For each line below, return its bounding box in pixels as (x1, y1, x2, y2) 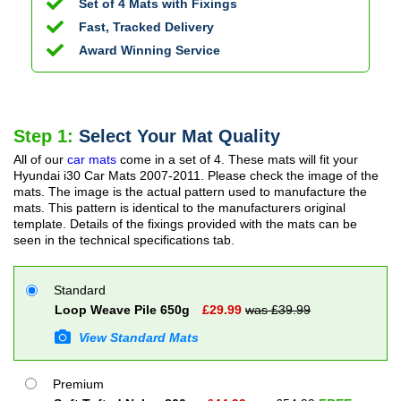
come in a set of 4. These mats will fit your (116, 151, 358, 166)
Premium (49, 376, 104, 391)
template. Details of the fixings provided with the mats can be (13, 216, 357, 231)
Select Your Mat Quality (79, 125, 280, 146)
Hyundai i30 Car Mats (13, 167, 136, 183)
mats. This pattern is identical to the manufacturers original (13, 200, 346, 215)
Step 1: (13, 125, 79, 146)
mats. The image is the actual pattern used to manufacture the (13, 183, 367, 199)
